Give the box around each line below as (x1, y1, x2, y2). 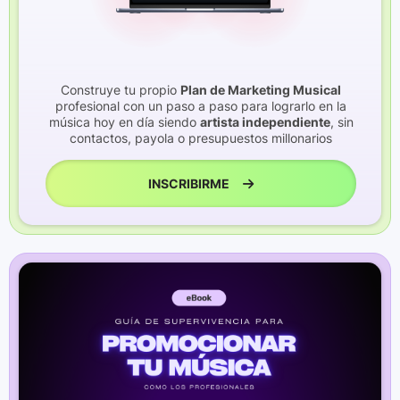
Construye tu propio (61, 81, 180, 97)
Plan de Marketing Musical (180, 81, 341, 97)
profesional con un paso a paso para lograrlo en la (55, 97, 346, 113)
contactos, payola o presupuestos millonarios (70, 129, 332, 146)
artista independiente (199, 113, 330, 129)
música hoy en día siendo (48, 113, 200, 129)
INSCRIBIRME (148, 175, 229, 191)
